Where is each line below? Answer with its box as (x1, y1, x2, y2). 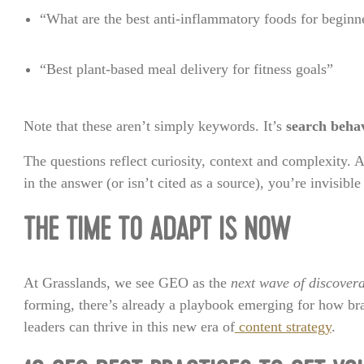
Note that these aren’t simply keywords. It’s (23, 118, 286, 134)
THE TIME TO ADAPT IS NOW (23, 217, 291, 249)
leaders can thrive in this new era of (23, 318, 235, 335)
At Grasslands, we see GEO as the (23, 275, 231, 291)
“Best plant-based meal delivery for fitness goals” (39, 61, 333, 77)
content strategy (234, 318, 331, 335)
